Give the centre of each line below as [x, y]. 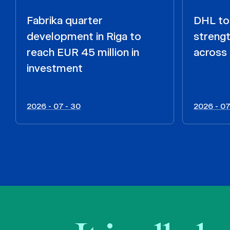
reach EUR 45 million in [83, 52]
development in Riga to [84, 36]
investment [55, 68]
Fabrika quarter [64, 21]
